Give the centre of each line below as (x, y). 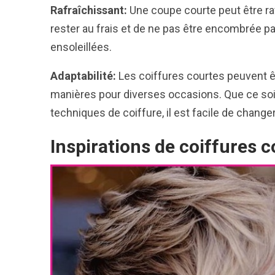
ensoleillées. (81, 47)
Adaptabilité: (83, 76)
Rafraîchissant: (89, 10)
